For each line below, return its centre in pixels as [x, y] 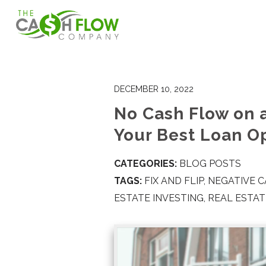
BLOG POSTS [210, 164]
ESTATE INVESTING [159, 198]
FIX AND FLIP [174, 181]
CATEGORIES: [145, 164]
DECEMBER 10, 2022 [154, 89]
